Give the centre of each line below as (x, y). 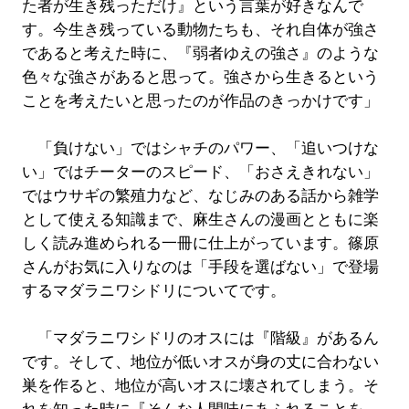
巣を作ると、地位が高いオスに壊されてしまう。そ (200, 386)
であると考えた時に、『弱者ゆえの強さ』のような (200, 54)
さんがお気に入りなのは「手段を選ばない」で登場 (200, 267)
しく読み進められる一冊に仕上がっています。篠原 (200, 244)
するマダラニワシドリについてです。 (153, 291)
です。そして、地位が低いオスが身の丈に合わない (200, 362)
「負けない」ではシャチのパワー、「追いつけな (200, 149)
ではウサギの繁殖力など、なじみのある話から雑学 (200, 196)
